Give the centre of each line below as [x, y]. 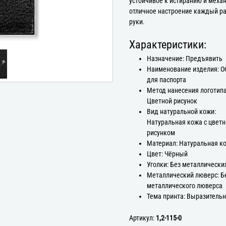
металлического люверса [185, 186]
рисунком [161, 133]
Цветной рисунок [172, 101]
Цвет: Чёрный [167, 154]
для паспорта [167, 80]
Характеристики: [168, 44]
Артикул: [143, 218]
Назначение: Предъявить [185, 59]
